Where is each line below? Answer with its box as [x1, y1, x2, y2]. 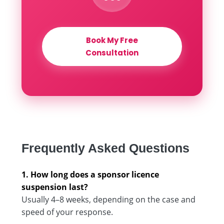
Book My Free [86, 34, 138, 45]
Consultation [85, 47, 138, 58]
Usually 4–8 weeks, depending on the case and [21, 193, 195, 205]
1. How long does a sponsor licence [21, 168, 159, 180]
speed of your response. [21, 206, 113, 217]
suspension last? [21, 181, 88, 192]
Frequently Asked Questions [21, 140, 189, 155]
